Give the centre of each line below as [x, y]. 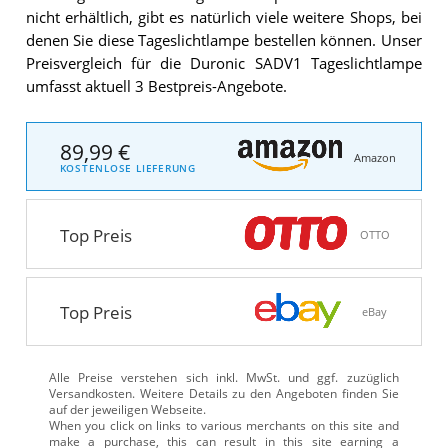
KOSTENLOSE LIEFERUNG [128, 169]
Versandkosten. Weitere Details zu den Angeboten [193, 393]
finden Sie [368, 393]
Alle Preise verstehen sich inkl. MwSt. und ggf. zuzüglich [223, 377]
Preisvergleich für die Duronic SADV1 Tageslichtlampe [223, 64]
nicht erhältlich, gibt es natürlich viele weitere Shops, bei [223, 18]
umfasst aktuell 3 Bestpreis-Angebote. [156, 87]
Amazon [374, 157]
